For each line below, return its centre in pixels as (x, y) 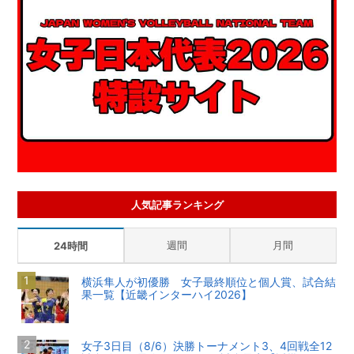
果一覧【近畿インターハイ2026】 (167, 295)
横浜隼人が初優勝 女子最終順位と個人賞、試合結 (209, 282)
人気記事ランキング (177, 205)
